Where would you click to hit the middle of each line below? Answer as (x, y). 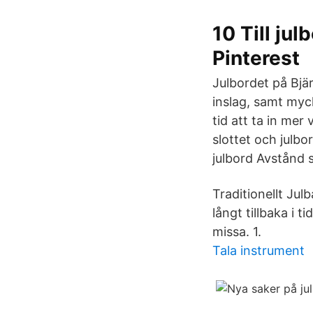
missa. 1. (237, 232)
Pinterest (256, 58)
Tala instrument (259, 250)
